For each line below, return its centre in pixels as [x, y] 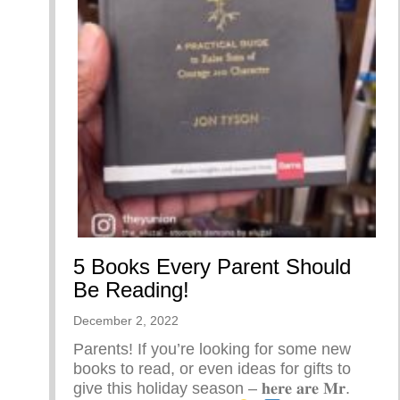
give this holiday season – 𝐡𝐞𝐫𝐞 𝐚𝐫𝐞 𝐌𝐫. [212, 389]
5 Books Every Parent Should [212, 267]
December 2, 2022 [126, 321]
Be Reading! [131, 290]
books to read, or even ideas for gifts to [212, 369]
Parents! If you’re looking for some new [212, 350]
